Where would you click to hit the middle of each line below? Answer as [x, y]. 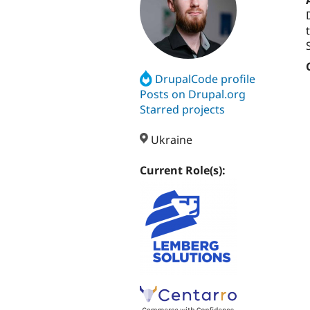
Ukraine [171, 140]
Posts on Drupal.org [193, 94]
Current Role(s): [184, 171]
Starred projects [182, 109]
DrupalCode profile [206, 79]
